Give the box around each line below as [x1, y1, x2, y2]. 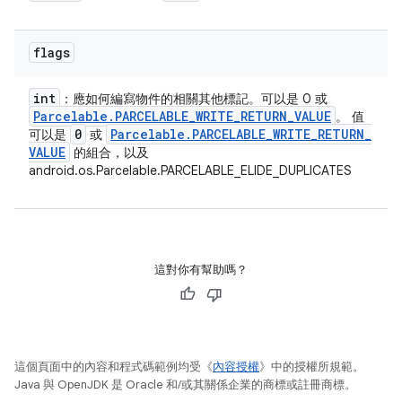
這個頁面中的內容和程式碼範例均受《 [14, 359, 213, 374]
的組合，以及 [70, 144, 149, 161]
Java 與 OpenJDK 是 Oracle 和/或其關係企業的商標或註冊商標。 [14, 377, 356, 392]
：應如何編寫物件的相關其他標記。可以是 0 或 [60, 91, 328, 107]
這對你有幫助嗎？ [154, 262, 248, 277]
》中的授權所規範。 [259, 359, 364, 374]
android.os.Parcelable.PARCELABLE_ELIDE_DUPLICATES [29, 162, 352, 179]
